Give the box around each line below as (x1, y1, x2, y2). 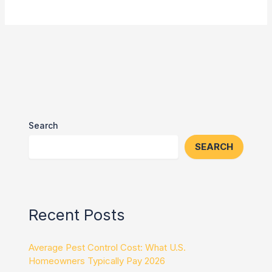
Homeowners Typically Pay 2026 (29, 255, 166, 267)
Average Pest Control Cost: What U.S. (29, 242, 186, 254)
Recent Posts (29, 205, 126, 225)
